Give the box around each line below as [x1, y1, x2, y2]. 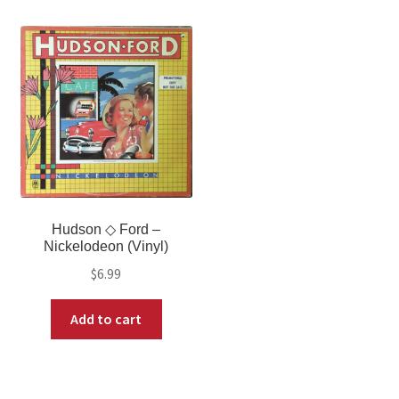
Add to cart [70, 309, 142, 328]
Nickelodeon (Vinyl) [44, 239, 169, 255]
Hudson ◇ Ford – [52, 222, 161, 238]
